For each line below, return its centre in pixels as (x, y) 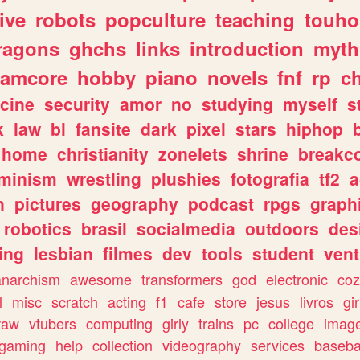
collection (123, 345)
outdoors (282, 228)
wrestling (104, 178)
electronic (297, 279)
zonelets (193, 153)
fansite (103, 129)
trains (216, 323)
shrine (263, 153)
